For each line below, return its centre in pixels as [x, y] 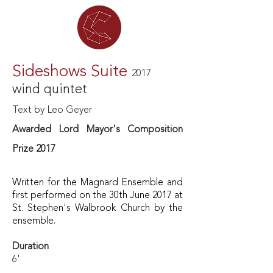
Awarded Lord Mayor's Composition [97, 130]
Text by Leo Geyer [52, 110]
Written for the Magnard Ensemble [88, 183]
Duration [30, 247]
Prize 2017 [35, 149]
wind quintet [50, 90]
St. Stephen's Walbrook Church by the [97, 208]
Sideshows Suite [70, 72]
